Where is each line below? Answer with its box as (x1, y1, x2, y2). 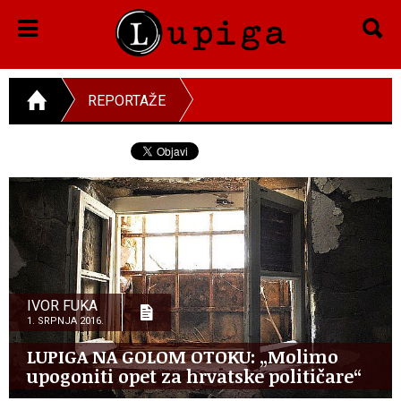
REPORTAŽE (88, 91, 166, 109)
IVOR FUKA (27, 296, 98, 314)
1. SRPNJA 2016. (27, 314, 104, 327)
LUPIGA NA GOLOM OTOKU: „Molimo (27, 343, 338, 369)
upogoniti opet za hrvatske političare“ (27, 363, 362, 388)
